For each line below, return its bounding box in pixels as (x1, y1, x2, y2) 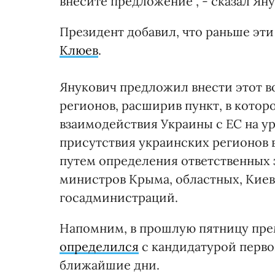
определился (60, 239, 139, 254)
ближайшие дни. (60, 257, 160, 273)
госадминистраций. (60, 190, 178, 205)
